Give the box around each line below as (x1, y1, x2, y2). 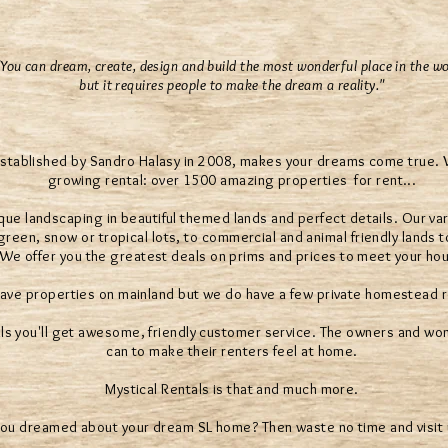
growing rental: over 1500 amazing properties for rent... (47, 171, 417, 189)
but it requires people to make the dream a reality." (79, 76, 385, 94)
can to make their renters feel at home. (106, 342, 358, 360)
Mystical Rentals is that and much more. (105, 380, 359, 398)
